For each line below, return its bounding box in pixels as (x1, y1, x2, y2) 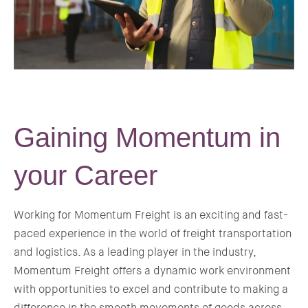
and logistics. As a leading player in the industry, (14, 244, 256, 259)
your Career (14, 159, 157, 190)
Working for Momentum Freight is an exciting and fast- (14, 207, 288, 222)
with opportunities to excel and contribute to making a (14, 281, 288, 296)
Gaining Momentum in (14, 122, 280, 153)
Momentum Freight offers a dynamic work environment (14, 263, 291, 278)
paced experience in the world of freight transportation (14, 225, 291, 241)
